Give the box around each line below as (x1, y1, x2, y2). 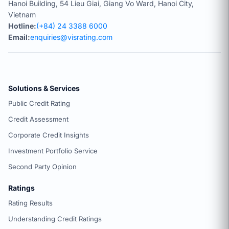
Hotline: (8, 21, 36, 31)
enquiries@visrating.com (30, 33, 112, 42)
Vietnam (8, 10, 36, 19)
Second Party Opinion (8, 163, 77, 171)
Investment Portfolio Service (8, 147, 98, 155)
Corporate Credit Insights (8, 131, 89, 140)
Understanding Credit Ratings (8, 215, 102, 223)
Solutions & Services (8, 84, 80, 93)
